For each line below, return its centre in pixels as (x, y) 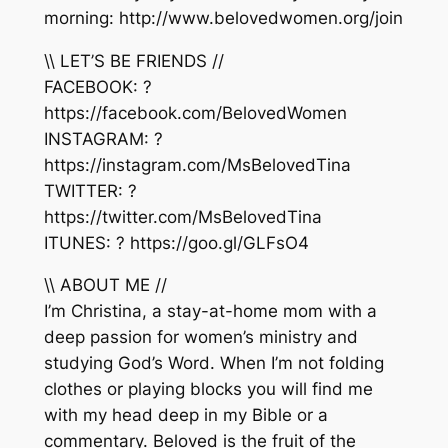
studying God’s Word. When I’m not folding (213, 363)
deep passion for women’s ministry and (200, 337)
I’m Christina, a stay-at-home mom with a (210, 311)
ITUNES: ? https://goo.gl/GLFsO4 (176, 242)
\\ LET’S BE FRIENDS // (133, 60)
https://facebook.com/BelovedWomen (195, 112)
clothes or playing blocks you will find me (208, 389)
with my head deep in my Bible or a (185, 415)
